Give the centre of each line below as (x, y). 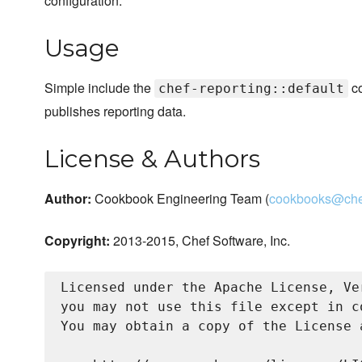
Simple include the (99, 88)
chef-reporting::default (251, 89)
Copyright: (77, 241)
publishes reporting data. (115, 112)
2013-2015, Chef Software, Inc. (200, 241)
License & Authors (152, 159)
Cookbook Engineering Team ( (180, 199)
